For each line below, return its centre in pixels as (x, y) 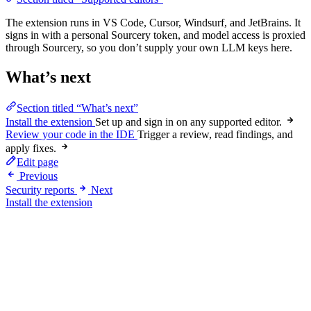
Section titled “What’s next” (77, 108)
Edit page (37, 162)
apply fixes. (31, 148)
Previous (39, 176)
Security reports (40, 190)
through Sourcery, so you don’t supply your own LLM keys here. (149, 48)
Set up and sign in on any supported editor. (188, 121)
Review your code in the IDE (70, 134)
